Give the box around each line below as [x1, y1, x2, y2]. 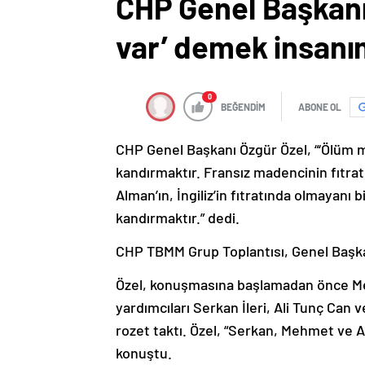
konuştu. [116, 344, 172, 363]
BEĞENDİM [221, 101, 266, 113]
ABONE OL [298, 101, 341, 113]
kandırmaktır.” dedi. [116, 209, 240, 227]
